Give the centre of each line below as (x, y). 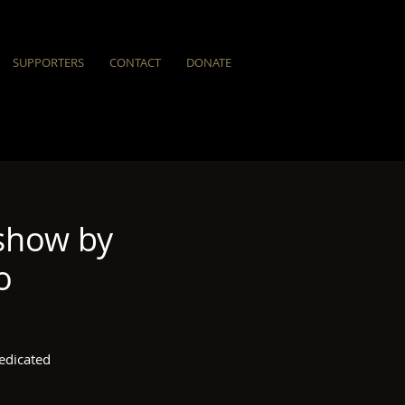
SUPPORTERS (48, 62)
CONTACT (135, 62)
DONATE (209, 62)
